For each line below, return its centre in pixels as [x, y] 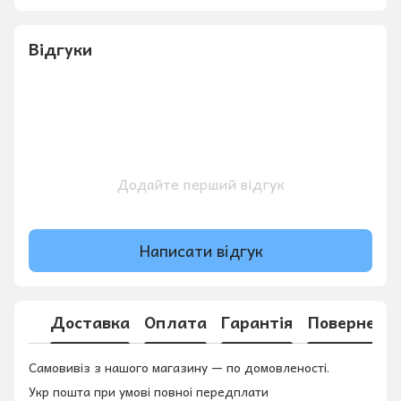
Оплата [175, 322]
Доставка [90, 322]
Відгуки [60, 48]
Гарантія [257, 322]
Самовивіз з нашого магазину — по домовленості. [179, 367]
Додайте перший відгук [200, 183]
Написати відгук [200, 251]
